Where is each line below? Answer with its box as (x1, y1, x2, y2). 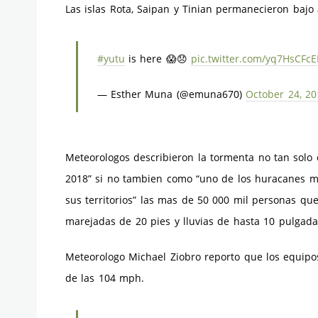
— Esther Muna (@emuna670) (97, 87, 246, 101)
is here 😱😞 (124, 51, 192, 65)
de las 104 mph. (65, 271, 145, 285)
